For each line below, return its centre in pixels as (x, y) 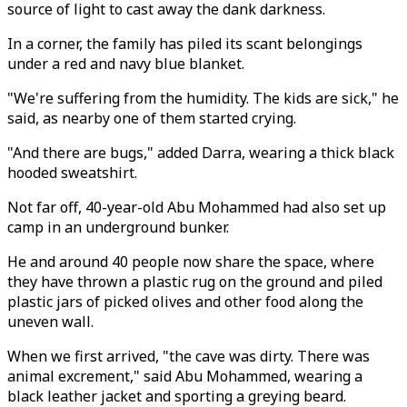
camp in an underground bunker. (118, 227)
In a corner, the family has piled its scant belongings (185, 44)
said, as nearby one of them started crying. (152, 118)
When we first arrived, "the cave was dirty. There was (189, 356)
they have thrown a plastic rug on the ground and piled (195, 282)
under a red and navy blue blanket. (126, 64)
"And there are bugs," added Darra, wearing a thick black (201, 153)
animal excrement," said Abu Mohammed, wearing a (185, 376)
